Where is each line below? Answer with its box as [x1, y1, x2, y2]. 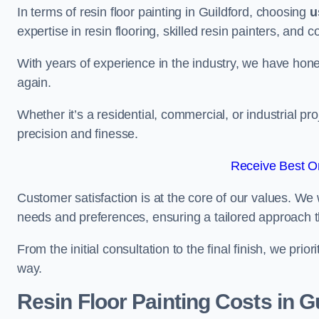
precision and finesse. [17, 127, 139, 141]
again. [17, 75, 51, 90]
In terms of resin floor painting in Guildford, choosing [17, 5, 310, 19]
